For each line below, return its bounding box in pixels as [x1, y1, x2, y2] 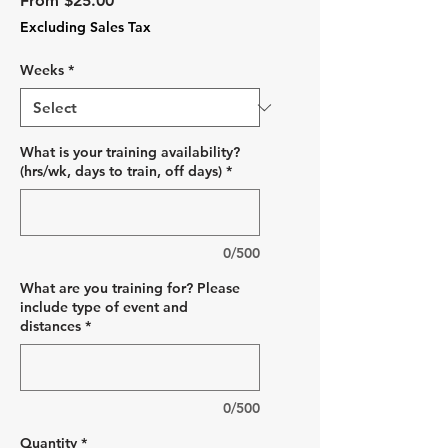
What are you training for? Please [20, 279, 240, 298]
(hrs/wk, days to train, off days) [20, 162, 222, 181]
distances [20, 317, 81, 336]
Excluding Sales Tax [20, 18, 151, 37]
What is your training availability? [20, 143, 240, 162]
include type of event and [20, 298, 188, 317]
